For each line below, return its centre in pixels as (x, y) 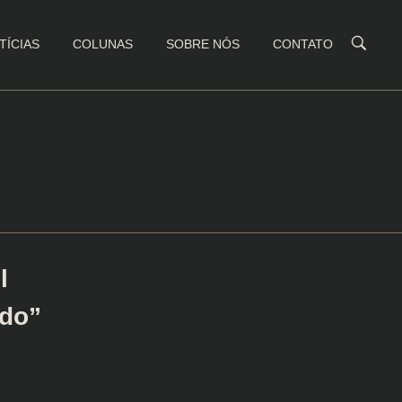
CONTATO (303, 44)
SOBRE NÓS (203, 44)
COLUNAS (103, 44)
